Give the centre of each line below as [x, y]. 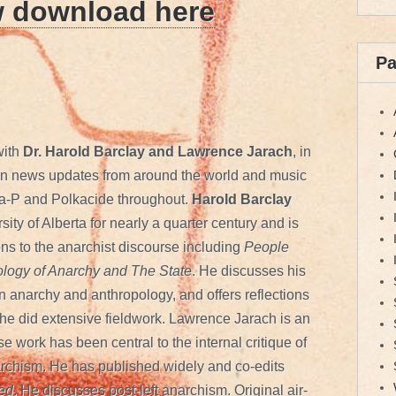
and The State [148, 270]
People [267, 247]
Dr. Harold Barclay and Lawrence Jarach [158, 151]
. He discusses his [249, 270]
